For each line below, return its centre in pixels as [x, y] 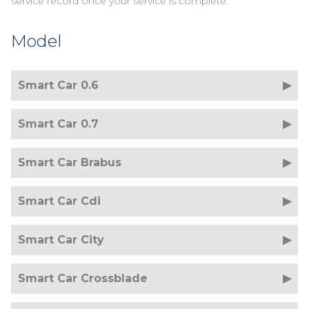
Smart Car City [61, 240]
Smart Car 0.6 [58, 85]
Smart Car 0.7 [58, 124]
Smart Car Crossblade [83, 278]
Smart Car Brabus [70, 162]
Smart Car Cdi [59, 201]
